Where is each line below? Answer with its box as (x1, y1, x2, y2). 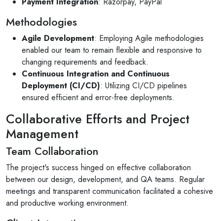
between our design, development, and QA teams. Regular (6, 174, 205, 185)
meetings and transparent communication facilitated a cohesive (6, 185, 213, 197)
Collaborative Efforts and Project (6, 110, 189, 128)
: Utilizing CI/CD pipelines (100, 80, 187, 91)
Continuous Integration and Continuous (22, 68, 170, 79)
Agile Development (22, 33, 94, 44)
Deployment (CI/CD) (22, 80, 100, 91)
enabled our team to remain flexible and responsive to (22, 44, 202, 56)
